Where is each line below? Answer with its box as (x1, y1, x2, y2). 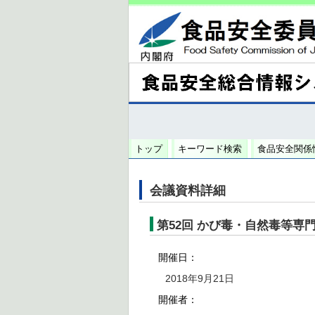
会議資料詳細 (150, 184, 226, 198)
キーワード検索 (178, 143, 242, 154)
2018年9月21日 (165, 273, 234, 284)
